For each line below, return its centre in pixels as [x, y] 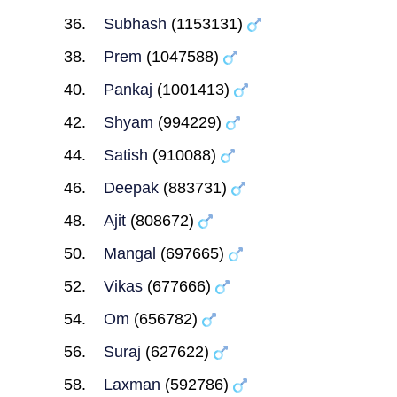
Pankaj [128, 90]
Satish [125, 155]
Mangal [129, 253]
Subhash [135, 24]
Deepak [131, 188]
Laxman [132, 385]
